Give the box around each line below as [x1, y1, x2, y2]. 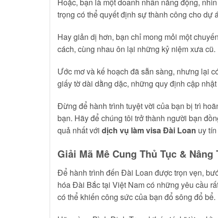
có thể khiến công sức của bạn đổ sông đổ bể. [57, 191, 216, 203]
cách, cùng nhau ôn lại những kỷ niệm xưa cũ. [57, 43, 216, 54]
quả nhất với [57, 124, 102, 136]
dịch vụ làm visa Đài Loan [102, 124, 196, 136]
